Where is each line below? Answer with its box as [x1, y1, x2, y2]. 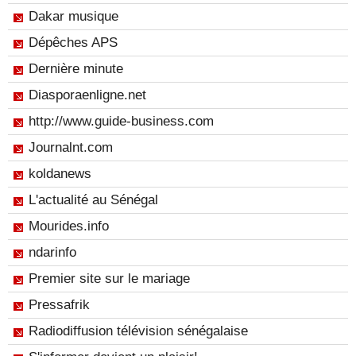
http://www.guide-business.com [29, 114, 214, 129]
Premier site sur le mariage [29, 271, 190, 286]
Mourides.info [29, 219, 109, 234]
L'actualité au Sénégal [29, 192, 158, 207]
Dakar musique [29, 9, 118, 24]
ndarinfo [29, 245, 76, 260]
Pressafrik [29, 297, 90, 312]
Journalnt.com [29, 140, 113, 155]
